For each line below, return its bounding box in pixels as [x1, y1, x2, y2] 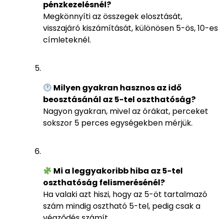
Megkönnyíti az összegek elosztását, [43, 11, 182, 22]
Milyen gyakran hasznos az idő [52, 82, 182, 94]
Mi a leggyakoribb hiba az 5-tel [52, 165, 183, 177]
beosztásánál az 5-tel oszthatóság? [43, 94, 196, 106]
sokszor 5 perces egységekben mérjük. [43, 117, 193, 129]
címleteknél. [43, 34, 91, 46]
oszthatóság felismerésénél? [43, 177, 165, 189]
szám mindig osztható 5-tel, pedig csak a [43, 200, 200, 212]
